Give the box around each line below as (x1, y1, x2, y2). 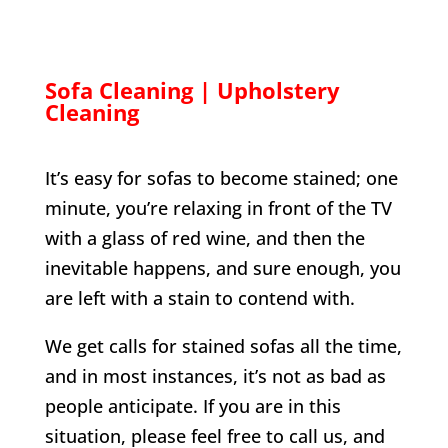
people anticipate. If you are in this (44, 394, 341, 419)
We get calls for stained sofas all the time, (44, 334, 402, 359)
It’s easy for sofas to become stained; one (44, 166, 398, 191)
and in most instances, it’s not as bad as (44, 364, 386, 389)
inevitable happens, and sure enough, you (44, 256, 401, 281)
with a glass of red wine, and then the (44, 226, 365, 251)
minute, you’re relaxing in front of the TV (44, 196, 392, 221)
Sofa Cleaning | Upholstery (44, 75, 340, 106)
